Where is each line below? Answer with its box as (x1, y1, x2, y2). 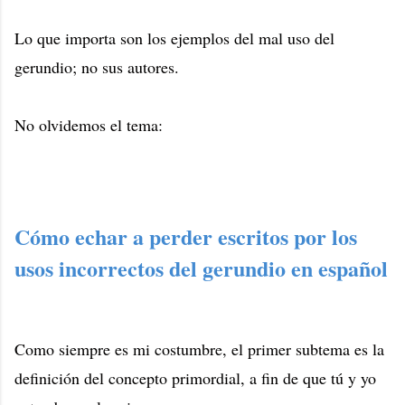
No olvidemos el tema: (14, 114, 163, 136)
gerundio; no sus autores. (14, 56, 179, 78)
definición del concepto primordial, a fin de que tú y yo (14, 366, 376, 389)
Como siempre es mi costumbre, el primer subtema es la (14, 337, 384, 360)
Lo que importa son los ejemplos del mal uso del (14, 27, 334, 49)
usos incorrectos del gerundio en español (14, 251, 388, 284)
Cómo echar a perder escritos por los (14, 220, 357, 252)
